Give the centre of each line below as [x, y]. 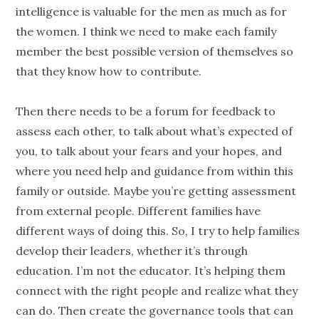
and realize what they [238, 291]
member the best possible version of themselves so [155, 52]
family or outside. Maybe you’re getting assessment [156, 191]
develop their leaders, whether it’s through [132, 251]
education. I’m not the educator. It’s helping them [151, 271]
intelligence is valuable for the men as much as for [152, 12]
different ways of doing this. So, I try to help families [158, 231]
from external [56, 211]
